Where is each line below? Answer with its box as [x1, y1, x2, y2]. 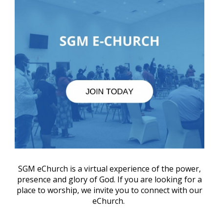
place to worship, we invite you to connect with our [17, 185, 202, 196]
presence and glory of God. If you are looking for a [17, 174, 202, 185]
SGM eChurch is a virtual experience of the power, [18, 163, 201, 175]
